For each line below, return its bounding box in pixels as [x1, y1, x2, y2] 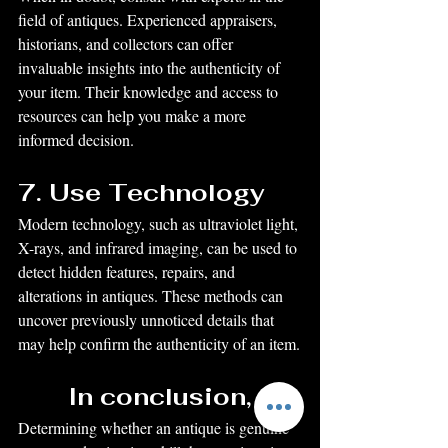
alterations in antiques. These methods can [18, 284, 287, 306]
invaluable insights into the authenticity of [18, 56, 284, 78]
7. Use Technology [18, 176, 265, 208]
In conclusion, [68, 380, 252, 412]
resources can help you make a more [18, 104, 250, 126]
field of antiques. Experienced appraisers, [18, 8, 281, 30]
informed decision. [18, 128, 134, 150]
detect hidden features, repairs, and [18, 260, 239, 282]
